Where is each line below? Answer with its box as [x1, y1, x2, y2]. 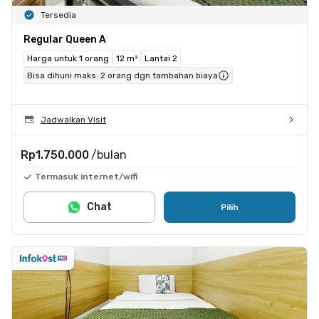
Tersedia [41, 9, 76, 20]
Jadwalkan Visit [41, 114, 106, 125]
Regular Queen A [23, 33, 106, 46]
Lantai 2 [145, 53, 177, 63]
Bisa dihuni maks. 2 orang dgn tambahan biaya [27, 70, 218, 80]
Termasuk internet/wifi [35, 171, 137, 182]
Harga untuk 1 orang [27, 53, 109, 63]
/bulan [91, 147, 127, 162]
